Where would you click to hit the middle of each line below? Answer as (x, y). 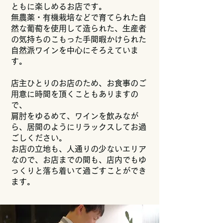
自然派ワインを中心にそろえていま (75, 50)
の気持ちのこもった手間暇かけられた (79, 39)
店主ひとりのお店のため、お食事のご (79, 83)
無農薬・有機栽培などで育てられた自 (79, 17)
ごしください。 (39, 138)
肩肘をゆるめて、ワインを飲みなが (75, 116)
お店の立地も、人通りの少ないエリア (79, 149)
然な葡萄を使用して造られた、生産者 (79, 28)
